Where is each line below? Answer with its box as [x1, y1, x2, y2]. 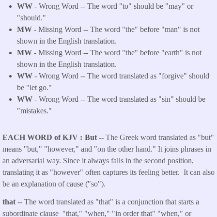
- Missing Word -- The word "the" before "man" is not [32, 25, 200, 34]
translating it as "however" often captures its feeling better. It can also [2, 168, 215, 176]
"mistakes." [17, 107, 52, 115]
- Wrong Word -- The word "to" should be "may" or [32, 2, 193, 11]
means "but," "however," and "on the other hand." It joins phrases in [2, 144, 211, 153]
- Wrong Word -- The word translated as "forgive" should [32, 72, 209, 80]
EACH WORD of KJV [2, 133, 80, 141]
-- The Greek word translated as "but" [99, 133, 214, 141]
